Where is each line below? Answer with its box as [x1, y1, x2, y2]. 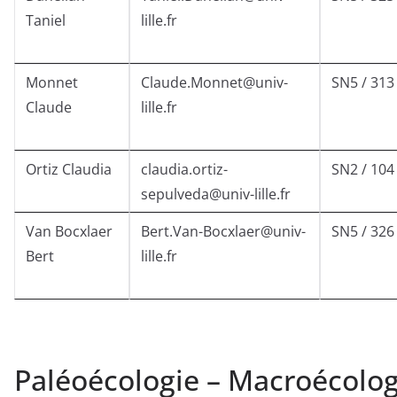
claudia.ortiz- [141, 160, 228, 180]
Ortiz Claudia [26, 160, 112, 180]
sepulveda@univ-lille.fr [141, 184, 291, 205]
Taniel [26, 11, 66, 31]
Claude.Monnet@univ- [141, 73, 288, 93]
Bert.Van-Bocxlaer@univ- [141, 222, 306, 242]
